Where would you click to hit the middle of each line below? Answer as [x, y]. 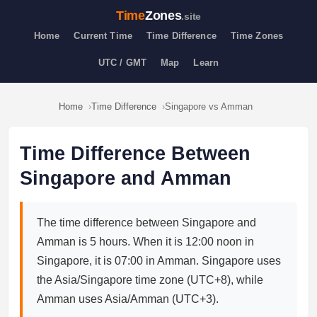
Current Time [103, 36]
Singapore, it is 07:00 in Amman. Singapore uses [159, 261]
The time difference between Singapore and [146, 223]
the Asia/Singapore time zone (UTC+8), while [150, 280]
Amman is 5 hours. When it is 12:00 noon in [145, 242]
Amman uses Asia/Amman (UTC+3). [128, 299]
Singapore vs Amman [209, 106]
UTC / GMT [122, 63]
